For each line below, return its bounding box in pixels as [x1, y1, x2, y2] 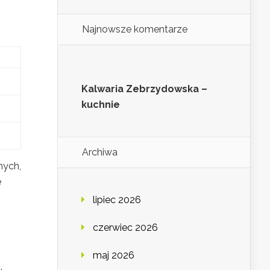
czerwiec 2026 [93, 222, 158, 234]
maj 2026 [93, 250, 134, 262]
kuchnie [81, 99, 120, 111]
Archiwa [82, 146, 118, 159]
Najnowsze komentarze [82, 24, 187, 36]
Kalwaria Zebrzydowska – [81, 83, 207, 95]
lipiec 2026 [93, 194, 141, 206]
